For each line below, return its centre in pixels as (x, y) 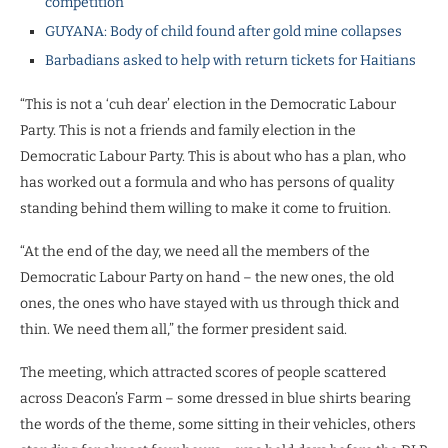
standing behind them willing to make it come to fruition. (205, 208)
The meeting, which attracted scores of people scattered (203, 372)
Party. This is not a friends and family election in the (188, 130)
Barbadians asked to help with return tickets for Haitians (230, 60)
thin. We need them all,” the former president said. (183, 329)
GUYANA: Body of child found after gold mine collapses (223, 31)
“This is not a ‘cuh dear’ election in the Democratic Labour (208, 104)
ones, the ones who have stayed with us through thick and (209, 303)
